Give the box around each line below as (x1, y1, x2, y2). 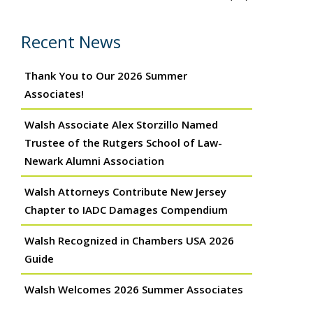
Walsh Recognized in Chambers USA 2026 (24, 233, 234, 248)
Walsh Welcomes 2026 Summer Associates (24, 282, 243, 297)
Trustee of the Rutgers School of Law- (24, 136, 222, 150)
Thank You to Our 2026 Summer (24, 68, 187, 83)
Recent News (21, 30, 121, 54)
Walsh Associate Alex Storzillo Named (24, 117, 218, 132)
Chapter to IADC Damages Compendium (24, 203, 228, 217)
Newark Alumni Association (24, 154, 164, 168)
